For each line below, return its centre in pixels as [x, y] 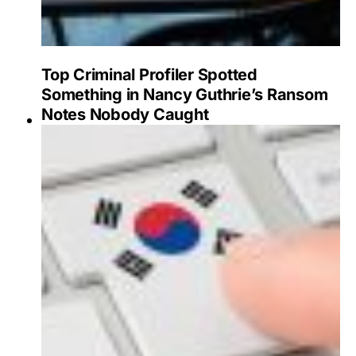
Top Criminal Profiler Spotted [149, 75]
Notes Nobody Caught [125, 115]
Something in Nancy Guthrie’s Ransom [185, 95]
